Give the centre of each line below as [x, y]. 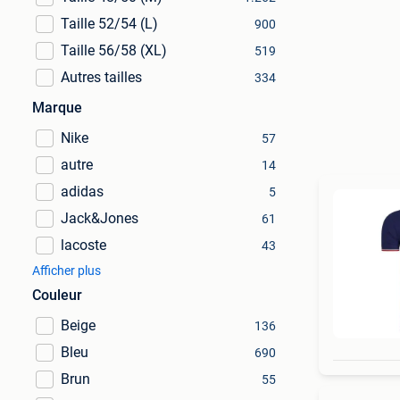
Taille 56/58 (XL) [114, 50]
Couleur [57, 295]
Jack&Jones [100, 218]
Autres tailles [101, 77]
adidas [82, 192]
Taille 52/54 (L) [109, 24]
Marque [57, 108]
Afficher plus [67, 271]
